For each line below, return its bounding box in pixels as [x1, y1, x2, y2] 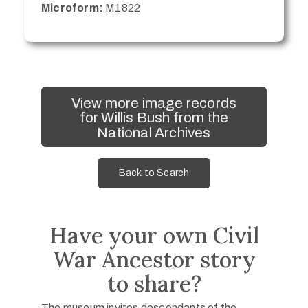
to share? [107, 269, 201, 298]
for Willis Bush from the [79, 109, 229, 125]
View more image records [71, 95, 237, 111]
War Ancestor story [52, 245, 256, 274]
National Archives [97, 124, 211, 140]
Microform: [41, 2, 103, 14]
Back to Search [118, 168, 190, 179]
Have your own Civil [49, 221, 259, 250]
